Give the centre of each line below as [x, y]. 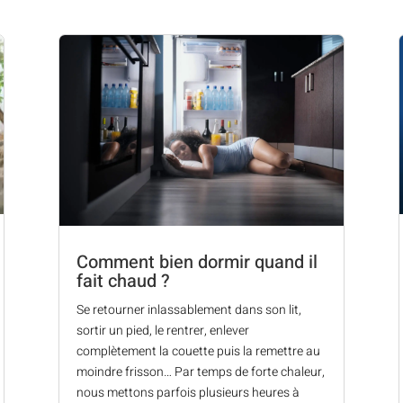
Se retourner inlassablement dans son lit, [188, 310]
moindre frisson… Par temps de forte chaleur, [200, 372]
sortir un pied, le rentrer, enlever [162, 331]
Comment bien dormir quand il [197, 263]
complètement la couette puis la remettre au [198, 352]
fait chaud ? [123, 282]
